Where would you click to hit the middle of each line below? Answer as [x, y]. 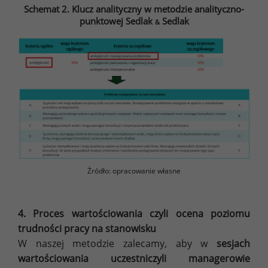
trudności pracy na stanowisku [87, 229]
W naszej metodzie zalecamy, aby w [117, 244]
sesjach [233, 244]
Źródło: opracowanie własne [134, 171]
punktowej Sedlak [117, 21]
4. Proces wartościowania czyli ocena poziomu [134, 214]
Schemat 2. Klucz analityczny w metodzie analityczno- [134, 9]
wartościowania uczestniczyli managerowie [134, 259]
